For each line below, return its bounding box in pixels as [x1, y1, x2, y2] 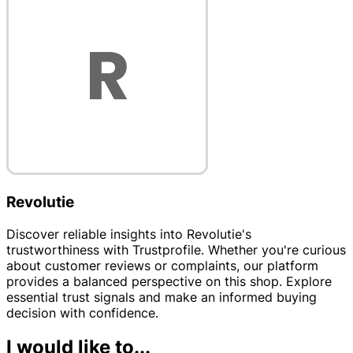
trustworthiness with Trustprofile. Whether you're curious [6, 241, 346, 258]
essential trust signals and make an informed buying [6, 288, 317, 305]
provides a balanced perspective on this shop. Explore [6, 273, 332, 289]
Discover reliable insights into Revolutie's [6, 225, 251, 242]
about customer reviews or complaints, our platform [6, 257, 318, 273]
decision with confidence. [6, 304, 158, 321]
